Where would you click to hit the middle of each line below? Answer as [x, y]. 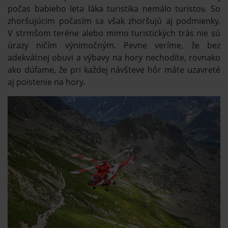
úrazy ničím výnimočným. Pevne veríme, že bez [114, 45]
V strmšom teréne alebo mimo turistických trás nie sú [114, 33]
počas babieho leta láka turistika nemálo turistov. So [114, 8]
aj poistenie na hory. [46, 82]
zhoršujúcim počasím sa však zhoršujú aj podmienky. [114, 21]
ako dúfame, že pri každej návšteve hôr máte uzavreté [114, 69]
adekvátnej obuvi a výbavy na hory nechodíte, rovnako [114, 57]
